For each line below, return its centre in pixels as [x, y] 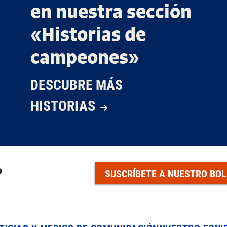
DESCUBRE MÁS [77, 84]
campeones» [85, 57]
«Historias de [88, 34]
